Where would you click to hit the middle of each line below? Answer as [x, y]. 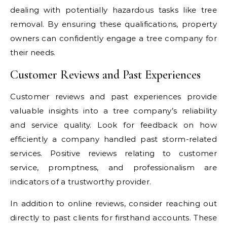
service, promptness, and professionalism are [113, 167]
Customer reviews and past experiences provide [113, 97]
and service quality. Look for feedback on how [113, 125]
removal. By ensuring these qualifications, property [113, 24]
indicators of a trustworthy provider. [81, 182]
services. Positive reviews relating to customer [113, 153]
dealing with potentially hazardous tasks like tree [113, 10]
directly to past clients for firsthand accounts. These [113, 218]
